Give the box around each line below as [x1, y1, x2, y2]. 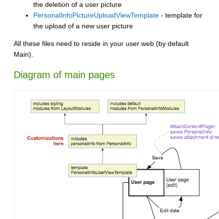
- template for [159, 11, 202, 19]
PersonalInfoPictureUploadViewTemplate [33, 11, 159, 19]
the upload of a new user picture [33, 22, 133, 30]
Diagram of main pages [14, 69, 115, 80]
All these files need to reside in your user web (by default [14, 39, 189, 47]
